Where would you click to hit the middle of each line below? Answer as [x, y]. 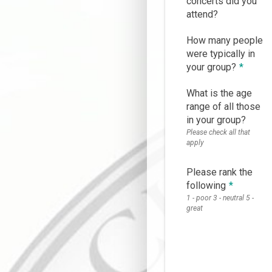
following [206, 186]
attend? [202, 15]
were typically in [221, 54]
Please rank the [219, 172]
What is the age [219, 93]
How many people [225, 41]
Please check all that [218, 133]
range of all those [223, 107]
